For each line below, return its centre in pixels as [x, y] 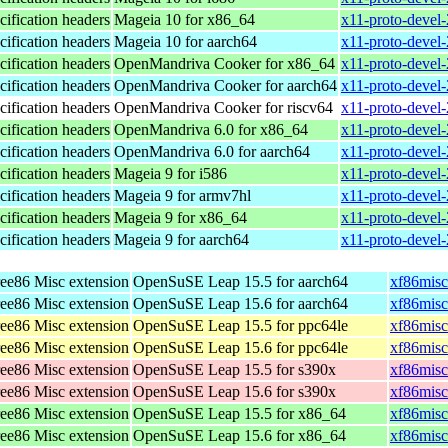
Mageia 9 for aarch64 [181, 239]
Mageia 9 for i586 [170, 173]
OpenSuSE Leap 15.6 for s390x [234, 391]
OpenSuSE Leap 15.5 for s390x [234, 369]
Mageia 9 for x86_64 [180, 217]
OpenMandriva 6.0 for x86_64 [211, 129]
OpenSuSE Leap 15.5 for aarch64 [240, 281]
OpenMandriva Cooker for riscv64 [223, 107]
